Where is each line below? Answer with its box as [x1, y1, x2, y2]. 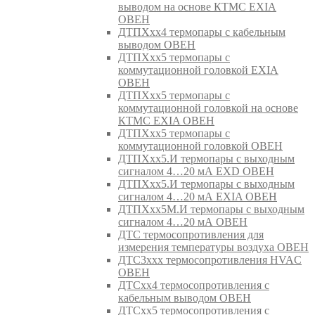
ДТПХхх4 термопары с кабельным [118, 25, 285, 38]
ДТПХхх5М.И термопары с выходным [118, 202, 304, 215]
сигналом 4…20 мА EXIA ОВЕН [118, 190, 277, 202]
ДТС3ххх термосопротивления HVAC [118, 253, 302, 266]
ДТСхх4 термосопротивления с [118, 278, 269, 291]
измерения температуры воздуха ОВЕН [118, 240, 309, 253]
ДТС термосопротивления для [118, 228, 264, 240]
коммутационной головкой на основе [118, 101, 298, 114]
